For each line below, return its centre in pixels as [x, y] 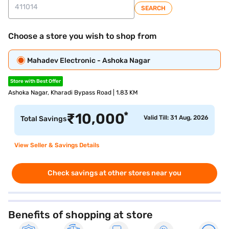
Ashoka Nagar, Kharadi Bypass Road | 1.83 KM [73, 93]
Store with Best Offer [36, 81]
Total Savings [43, 119]
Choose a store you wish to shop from [82, 36]
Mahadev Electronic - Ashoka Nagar [89, 61]
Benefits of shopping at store [81, 215]
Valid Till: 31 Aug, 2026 [176, 118]
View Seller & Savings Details [57, 145]
